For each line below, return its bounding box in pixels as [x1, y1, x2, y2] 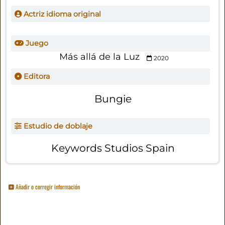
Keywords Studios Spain [51, 142, 175, 155]
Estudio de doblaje [21, 122, 92, 131]
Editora [21, 72, 50, 81]
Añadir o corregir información [14, 182, 80, 191]
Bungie [94, 92, 132, 105]
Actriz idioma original [21, 9, 101, 19]
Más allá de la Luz [59, 51, 140, 63]
